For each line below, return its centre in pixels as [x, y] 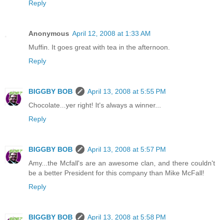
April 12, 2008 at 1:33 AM [111, 33]
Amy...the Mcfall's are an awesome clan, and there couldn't [122, 163]
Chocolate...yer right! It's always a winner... [95, 105]
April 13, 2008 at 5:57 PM [127, 149]
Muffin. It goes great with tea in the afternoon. [99, 47]
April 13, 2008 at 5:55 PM [127, 91]
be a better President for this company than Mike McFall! [116, 173]
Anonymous [49, 33]
